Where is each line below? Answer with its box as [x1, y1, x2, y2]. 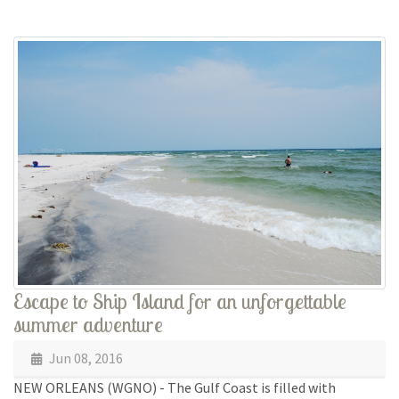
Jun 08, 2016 [46, 348, 123, 367]
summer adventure [13, 310, 163, 338]
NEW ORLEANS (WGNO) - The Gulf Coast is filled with [13, 378, 336, 396]
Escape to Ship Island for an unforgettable [13, 287, 346, 314]
